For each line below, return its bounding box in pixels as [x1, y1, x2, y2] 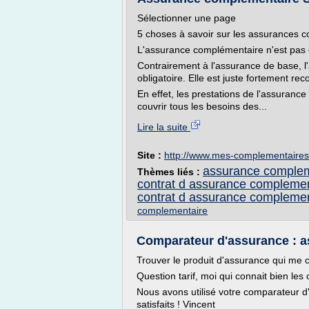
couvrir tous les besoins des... [137, 101, 267, 112]
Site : [137, 150, 164, 161]
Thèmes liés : [137, 166, 203, 177]
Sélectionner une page [137, 12, 236, 23]
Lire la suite [137, 121, 190, 132]
